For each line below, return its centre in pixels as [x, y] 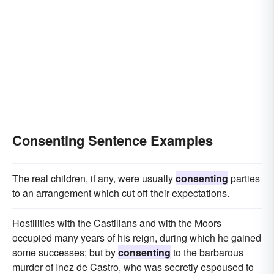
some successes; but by [65, 252]
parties [244, 178]
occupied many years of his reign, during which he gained [137, 237]
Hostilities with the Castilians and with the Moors [117, 223]
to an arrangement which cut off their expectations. [121, 193]
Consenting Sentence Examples [113, 140]
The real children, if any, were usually [94, 178]
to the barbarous [207, 252]
